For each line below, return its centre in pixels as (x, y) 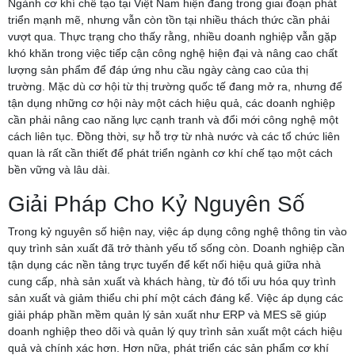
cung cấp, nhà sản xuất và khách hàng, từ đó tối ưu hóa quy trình (172, 281)
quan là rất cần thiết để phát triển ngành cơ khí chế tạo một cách (170, 153)
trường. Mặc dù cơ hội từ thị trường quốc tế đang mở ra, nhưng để (175, 86)
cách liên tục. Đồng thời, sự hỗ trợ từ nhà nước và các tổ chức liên (174, 136)
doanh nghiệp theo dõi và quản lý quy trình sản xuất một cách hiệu (175, 331)
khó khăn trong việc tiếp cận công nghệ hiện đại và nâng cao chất (173, 53)
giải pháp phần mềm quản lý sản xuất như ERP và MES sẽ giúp (167, 314)
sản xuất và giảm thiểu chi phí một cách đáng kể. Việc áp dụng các (176, 298)
